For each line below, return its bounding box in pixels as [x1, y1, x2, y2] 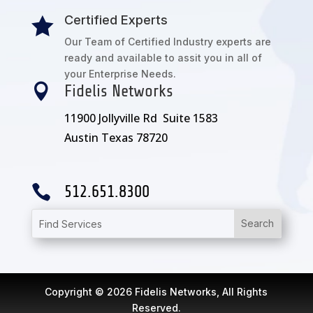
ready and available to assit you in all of [64, 52, 262, 64]
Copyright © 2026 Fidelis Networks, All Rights [45, 285, 268, 298]
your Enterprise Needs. [64, 68, 176, 80]
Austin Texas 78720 [64, 130, 168, 146]
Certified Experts [64, 13, 168, 28]
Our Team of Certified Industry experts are [64, 36, 271, 48]
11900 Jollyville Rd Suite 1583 [64, 110, 218, 126]
